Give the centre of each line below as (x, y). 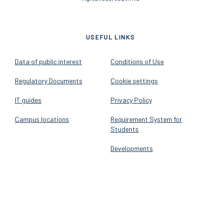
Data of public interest (48, 62)
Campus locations (42, 119)
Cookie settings (134, 81)
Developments (132, 148)
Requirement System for (146, 119)
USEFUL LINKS (110, 37)
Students (125, 129)
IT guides (28, 100)
